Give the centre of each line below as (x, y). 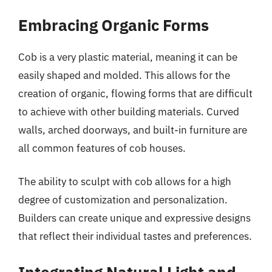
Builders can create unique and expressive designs (134, 218)
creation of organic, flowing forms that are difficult (135, 93)
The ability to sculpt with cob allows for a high (125, 182)
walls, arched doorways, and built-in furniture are (133, 130)
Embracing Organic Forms (114, 25)
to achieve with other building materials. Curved (129, 111)
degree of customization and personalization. (123, 200)
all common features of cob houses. (102, 148)
